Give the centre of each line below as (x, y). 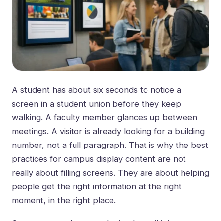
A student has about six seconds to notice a (96, 90)
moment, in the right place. (64, 201)
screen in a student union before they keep (96, 104)
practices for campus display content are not (99, 159)
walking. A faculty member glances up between (105, 118)
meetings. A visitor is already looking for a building (108, 131)
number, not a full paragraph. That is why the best (110, 145)
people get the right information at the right (97, 187)
